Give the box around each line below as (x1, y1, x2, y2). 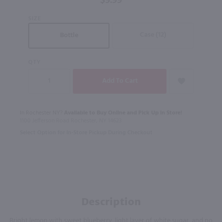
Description (81, 195, 141, 208)
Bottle (59, 30, 78, 42)
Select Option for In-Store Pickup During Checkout (20, 127, 153, 138)
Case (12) (140, 29, 166, 41)
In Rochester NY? (20, 108, 64, 118)
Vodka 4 (9, 4, 38, 17)
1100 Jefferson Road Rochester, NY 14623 (20, 115, 122, 126)
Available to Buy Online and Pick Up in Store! (64, 108, 182, 118)
